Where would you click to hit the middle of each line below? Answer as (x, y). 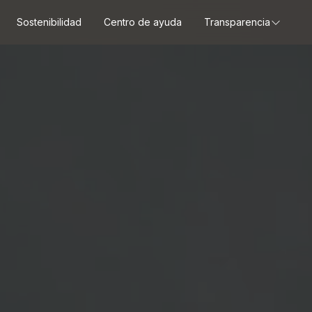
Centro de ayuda (143, 22)
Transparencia (237, 22)
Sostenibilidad (49, 22)
